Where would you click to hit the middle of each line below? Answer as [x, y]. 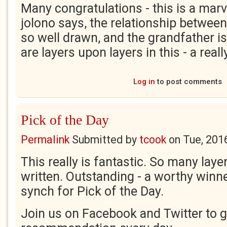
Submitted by [104, 140]
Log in [144, 82]
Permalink [45, 140]
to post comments [188, 82]
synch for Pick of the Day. [92, 191]
